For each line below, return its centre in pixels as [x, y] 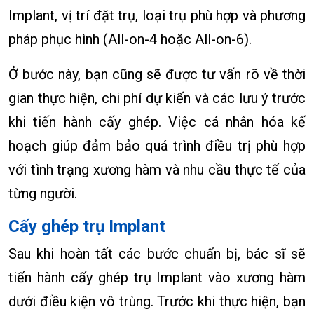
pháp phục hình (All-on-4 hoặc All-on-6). [130, 39]
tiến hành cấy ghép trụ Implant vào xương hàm [157, 277]
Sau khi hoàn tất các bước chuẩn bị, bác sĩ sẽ [157, 253]
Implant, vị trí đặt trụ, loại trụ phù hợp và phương [157, 15]
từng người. [43, 193]
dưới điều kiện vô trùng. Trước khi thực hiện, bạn [157, 301]
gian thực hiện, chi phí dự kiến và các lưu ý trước [157, 98]
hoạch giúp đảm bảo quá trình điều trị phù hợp [157, 145]
